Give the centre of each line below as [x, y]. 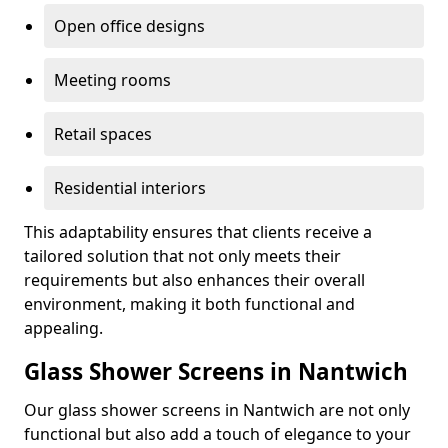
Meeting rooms [112, 80]
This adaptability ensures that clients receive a [198, 232]
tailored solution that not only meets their [182, 256]
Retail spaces [103, 134]
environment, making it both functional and [189, 304]
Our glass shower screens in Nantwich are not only [217, 410]
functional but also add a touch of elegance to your [217, 434]
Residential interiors [130, 188]
